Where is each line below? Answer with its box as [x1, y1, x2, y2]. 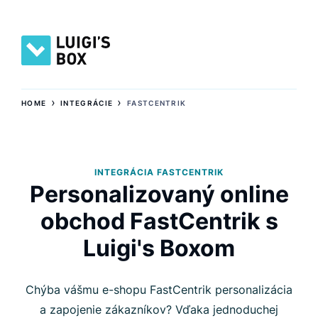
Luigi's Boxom [83, 234, 235, 262]
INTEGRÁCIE [60, 98, 114, 107]
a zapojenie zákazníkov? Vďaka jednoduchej [40, 302, 278, 317]
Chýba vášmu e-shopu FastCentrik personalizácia [26, 282, 292, 297]
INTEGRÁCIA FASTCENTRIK [94, 166, 224, 177]
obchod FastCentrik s [40, 207, 278, 235]
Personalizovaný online [29, 180, 289, 208]
